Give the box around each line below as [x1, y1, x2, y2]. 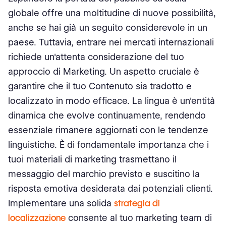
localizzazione [8, 212, 66, 223]
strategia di [114, 198, 160, 208]
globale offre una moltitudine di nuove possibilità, [8, 8, 216, 18]
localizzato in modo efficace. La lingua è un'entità [8, 95, 215, 106]
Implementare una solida [8, 198, 114, 208]
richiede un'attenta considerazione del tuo [8, 51, 184, 62]
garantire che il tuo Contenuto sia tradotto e [8, 81, 192, 91]
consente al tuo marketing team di [66, 212, 212, 223]
